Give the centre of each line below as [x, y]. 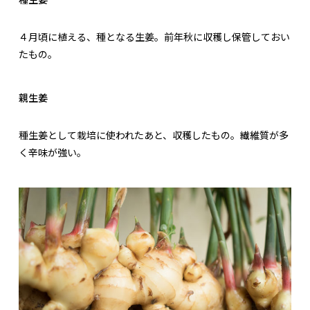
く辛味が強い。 [53, 153]
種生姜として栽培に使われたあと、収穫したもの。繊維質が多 [154, 135]
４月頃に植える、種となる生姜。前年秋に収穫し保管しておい [154, 37]
